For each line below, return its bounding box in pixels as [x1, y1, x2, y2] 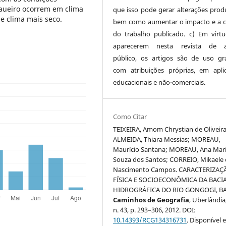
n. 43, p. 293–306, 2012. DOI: [113, 205, 196, 215]
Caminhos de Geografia [113, 195, 190, 205]
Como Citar [113, 112, 147, 122]
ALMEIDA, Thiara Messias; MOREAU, [113, 135, 221, 144]
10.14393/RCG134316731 [113, 215, 187, 225]
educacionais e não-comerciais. [113, 78, 206, 87]
